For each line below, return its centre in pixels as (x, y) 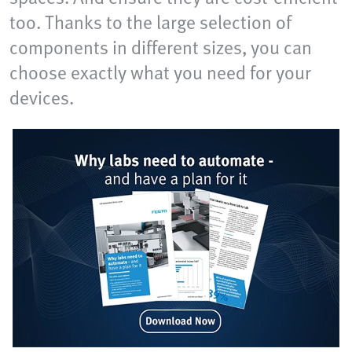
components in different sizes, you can (161, 47)
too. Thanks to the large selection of (150, 22)
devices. (42, 97)
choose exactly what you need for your (160, 72)
